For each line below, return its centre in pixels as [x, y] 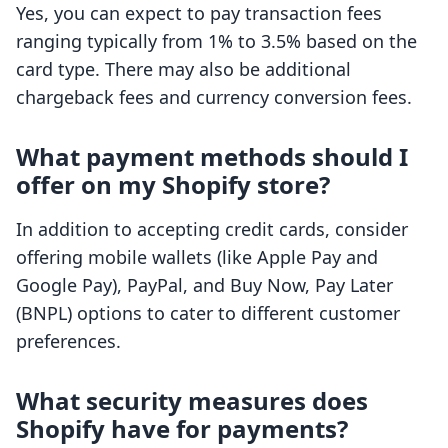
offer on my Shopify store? [173, 185]
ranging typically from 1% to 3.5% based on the [216, 41]
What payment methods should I [212, 157]
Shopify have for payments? [182, 429]
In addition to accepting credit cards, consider [212, 229]
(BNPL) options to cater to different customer [208, 313]
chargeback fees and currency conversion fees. [214, 97]
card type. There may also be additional [183, 69]
